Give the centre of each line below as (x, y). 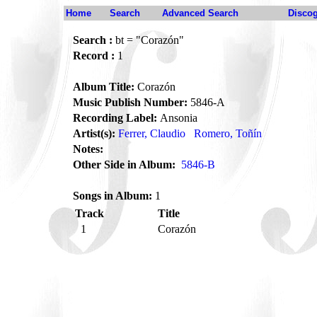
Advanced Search (200, 13)
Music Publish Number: (130, 102)
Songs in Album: (113, 196)
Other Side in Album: (124, 165)
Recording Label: (115, 118)
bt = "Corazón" (148, 40)
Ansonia (177, 118)
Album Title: (104, 87)
